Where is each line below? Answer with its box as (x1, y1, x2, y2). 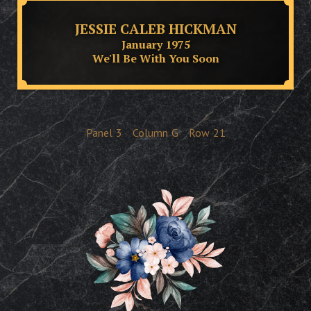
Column (132, 126, 168, 140)
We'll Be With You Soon (92, 50, 219, 66)
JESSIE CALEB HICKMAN (74, 19, 237, 38)
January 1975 (121, 36, 190, 52)
